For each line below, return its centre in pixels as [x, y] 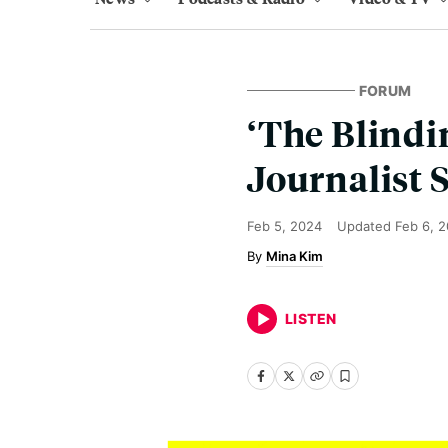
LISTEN [311, 318]
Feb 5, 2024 [284, 226]
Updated [366, 226]
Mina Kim [294, 256]
